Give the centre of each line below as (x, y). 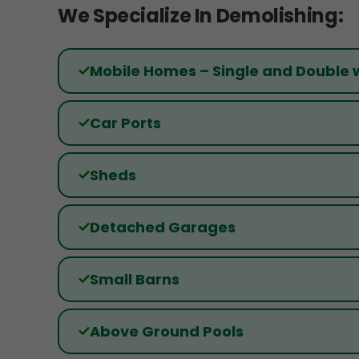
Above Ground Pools (167, 331)
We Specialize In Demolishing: (201, 15)
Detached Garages (163, 227)
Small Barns (135, 279)
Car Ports (125, 123)
